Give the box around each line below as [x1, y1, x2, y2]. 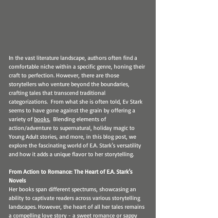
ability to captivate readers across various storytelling [9, 194, 142, 202]
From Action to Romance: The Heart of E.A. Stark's [9, 168, 134, 176]
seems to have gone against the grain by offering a [9, 107, 137, 114]
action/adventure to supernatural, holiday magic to [9, 124, 136, 132]
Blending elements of [50, 115, 108, 123]
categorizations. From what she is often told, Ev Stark [9, 98, 144, 106]
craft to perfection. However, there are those [9, 72, 121, 79]
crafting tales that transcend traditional [9, 89, 107, 97]
